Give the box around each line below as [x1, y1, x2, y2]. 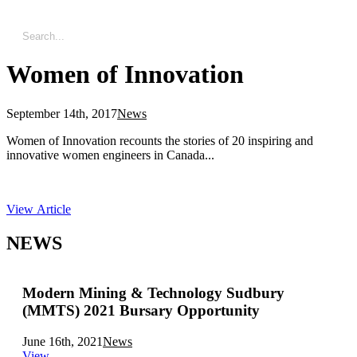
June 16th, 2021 [22, 335, 103, 349]
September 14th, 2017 [6, 106, 117, 120]
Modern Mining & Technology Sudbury [22, 284, 284, 302]
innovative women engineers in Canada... [6, 147, 214, 162]
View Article [6, 202, 71, 216]
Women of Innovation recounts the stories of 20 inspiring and [6, 133, 313, 147]
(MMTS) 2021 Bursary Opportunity [84, 302, 260, 320]
